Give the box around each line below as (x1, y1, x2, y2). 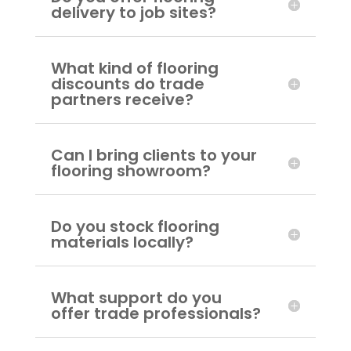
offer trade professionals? (50, 302, 261, 324)
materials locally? (50, 231, 194, 253)
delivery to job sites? (50, 2, 216, 24)
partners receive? (50, 89, 194, 110)
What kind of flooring (50, 57, 219, 79)
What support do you (50, 287, 222, 309)
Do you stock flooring (50, 215, 219, 237)
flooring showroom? (50, 160, 211, 182)
